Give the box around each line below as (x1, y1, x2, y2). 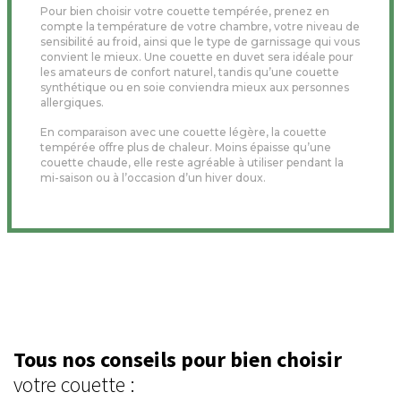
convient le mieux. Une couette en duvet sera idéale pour (40, 49, 354, 64)
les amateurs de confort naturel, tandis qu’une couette (40, 64, 339, 79)
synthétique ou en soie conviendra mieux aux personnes (40, 80, 349, 94)
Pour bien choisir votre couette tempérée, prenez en (40, 4, 329, 18)
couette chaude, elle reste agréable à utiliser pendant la (40, 155, 344, 169)
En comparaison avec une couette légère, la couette (40, 124, 327, 139)
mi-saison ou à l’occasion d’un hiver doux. (40, 170, 266, 184)
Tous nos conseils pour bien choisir (13, 345, 342, 373)
